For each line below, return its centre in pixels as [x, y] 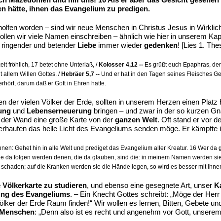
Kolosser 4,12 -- [121, 65]
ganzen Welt [136, 120]
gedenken [161, 45]
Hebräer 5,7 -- [80, 74]
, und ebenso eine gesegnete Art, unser [150, 185]
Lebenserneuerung [59, 111]
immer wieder [120, 45]
